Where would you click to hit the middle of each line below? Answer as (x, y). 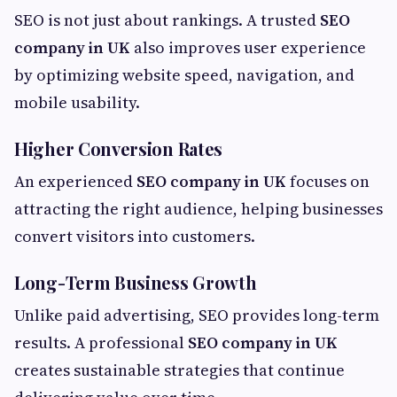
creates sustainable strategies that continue (179, 370)
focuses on (328, 182)
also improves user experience (248, 48)
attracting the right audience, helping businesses (198, 209)
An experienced (75, 182)
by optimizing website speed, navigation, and (184, 75)
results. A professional (101, 343)
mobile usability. (77, 103)
